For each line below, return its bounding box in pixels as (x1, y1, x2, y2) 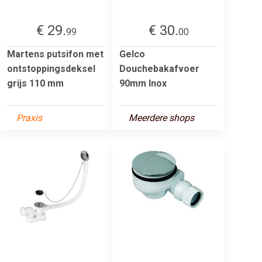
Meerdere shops (129, 112, 194, 123)
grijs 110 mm (7, 77, 64, 89)
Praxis (16, 112, 42, 123)
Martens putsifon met (7, 48, 104, 60)
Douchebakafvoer (119, 63, 199, 74)
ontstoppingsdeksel (7, 63, 95, 74)
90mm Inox (119, 77, 167, 89)
